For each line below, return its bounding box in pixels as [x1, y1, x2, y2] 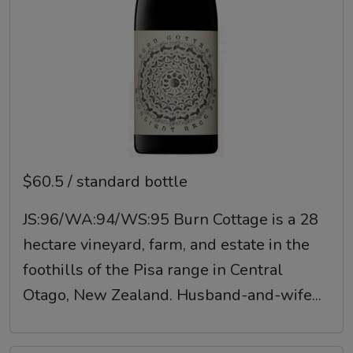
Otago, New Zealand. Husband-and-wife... [23, 284, 321, 307]
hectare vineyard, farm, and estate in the [23, 234, 310, 256]
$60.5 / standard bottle [23, 171, 188, 193]
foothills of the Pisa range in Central [23, 259, 283, 281]
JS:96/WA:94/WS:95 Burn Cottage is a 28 [23, 209, 318, 231]
